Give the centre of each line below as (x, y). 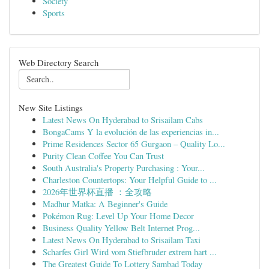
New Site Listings (51, 107)
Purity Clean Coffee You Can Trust (103, 156)
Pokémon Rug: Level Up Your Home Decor (118, 216)
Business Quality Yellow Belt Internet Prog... (121, 228)
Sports (54, 13)
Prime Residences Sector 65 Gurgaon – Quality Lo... (134, 144)
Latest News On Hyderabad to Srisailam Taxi (122, 240)
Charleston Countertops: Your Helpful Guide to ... (130, 180)
